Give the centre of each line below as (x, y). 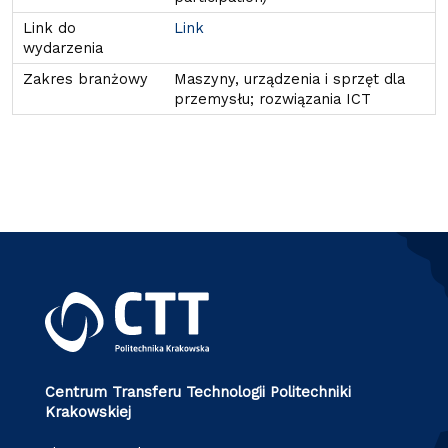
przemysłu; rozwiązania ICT (272, 99)
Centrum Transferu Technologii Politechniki (197, 391)
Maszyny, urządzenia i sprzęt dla (289, 79)
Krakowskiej (87, 411)
